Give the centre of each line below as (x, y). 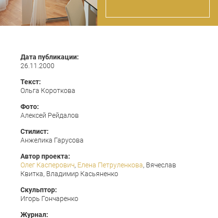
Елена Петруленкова (110, 165)
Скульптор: (39, 190)
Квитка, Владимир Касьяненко (69, 174)
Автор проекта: (45, 156)
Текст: (31, 82)
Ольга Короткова (48, 91)
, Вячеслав (160, 165)
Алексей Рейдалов (50, 115)
